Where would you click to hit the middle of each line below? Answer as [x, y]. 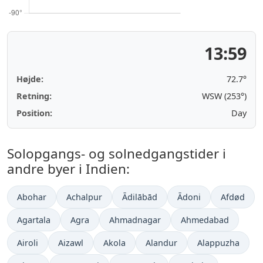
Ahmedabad [205, 220]
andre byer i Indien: [68, 169]
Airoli [28, 243]
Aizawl [71, 243]
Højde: [30, 79]
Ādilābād [140, 197]
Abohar [32, 197]
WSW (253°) [224, 96]
